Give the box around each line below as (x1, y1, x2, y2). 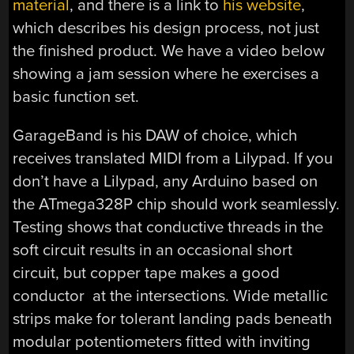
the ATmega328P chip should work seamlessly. (13, 194, 341, 214)
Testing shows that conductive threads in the (13, 217, 324, 237)
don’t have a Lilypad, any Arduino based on (13, 171, 318, 191)
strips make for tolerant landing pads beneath (13, 308, 333, 329)
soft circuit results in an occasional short (13, 239, 293, 260)
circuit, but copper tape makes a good (13, 262, 281, 283)
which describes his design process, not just (13, 17, 320, 38)
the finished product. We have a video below (13, 40, 326, 61)
